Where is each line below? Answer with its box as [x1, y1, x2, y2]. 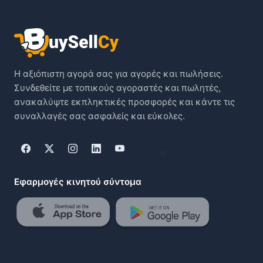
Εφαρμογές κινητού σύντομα [14, 176, 141, 187]
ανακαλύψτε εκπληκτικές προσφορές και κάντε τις [14, 96, 235, 107]
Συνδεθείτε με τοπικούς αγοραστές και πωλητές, [14, 82, 221, 93]
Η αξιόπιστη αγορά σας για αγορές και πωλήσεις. [14, 68, 223, 79]
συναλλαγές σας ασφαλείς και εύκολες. [14, 110, 185, 122]
